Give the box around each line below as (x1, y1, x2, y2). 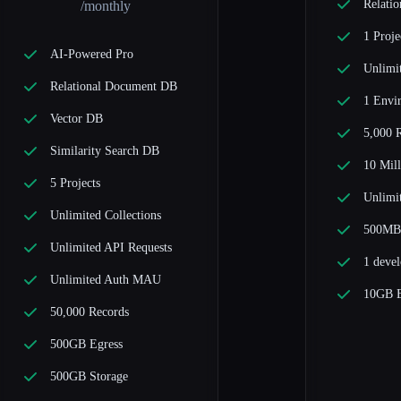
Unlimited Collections (50, 209, 162, 223)
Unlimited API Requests (50, 241, 173, 255)
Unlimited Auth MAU (50, 273, 162, 287)
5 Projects (50, 176, 101, 191)
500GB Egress (50, 337, 124, 352)
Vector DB (50, 112, 104, 126)
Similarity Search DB (50, 144, 160, 158)
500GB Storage (50, 370, 129, 384)
